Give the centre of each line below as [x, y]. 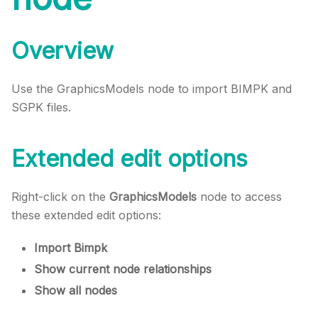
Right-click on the [60, 196]
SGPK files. [41, 107]
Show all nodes [76, 290]
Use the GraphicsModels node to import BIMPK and [152, 88]
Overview [62, 50]
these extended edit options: [86, 215]
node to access [239, 196]
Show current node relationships [123, 269]
